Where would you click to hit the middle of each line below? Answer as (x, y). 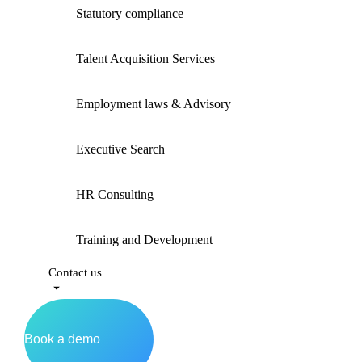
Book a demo (62, 339)
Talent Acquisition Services (145, 59)
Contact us (75, 272)
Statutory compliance (130, 13)
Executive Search (120, 149)
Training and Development (144, 240)
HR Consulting (115, 194)
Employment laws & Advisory (154, 104)
